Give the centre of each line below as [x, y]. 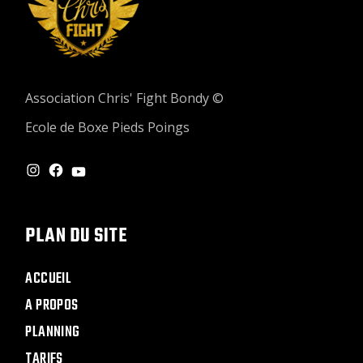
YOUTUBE [95, 178]
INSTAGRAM [56, 177]
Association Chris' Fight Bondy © [125, 98]
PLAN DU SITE [77, 237]
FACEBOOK [76, 177]
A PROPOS [52, 306]
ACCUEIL [49, 279]
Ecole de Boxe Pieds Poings [108, 127]
